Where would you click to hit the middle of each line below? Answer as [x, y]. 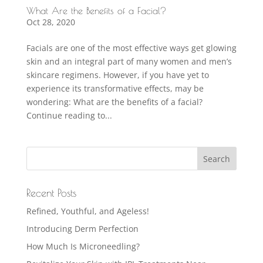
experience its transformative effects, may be [115, 89]
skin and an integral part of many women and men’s [129, 62]
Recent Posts [51, 193]
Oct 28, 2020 [50, 22]
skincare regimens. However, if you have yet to [117, 75]
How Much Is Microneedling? [85, 247]
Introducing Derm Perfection [82, 229]
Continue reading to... [69, 116]
